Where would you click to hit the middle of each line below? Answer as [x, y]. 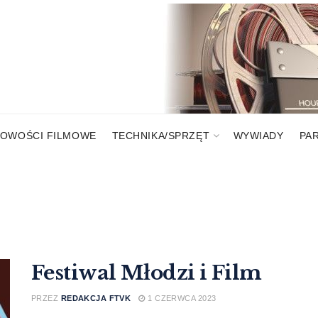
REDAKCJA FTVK [96, 298]
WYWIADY [258, 136]
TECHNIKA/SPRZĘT [161, 136]
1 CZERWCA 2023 [181, 298]
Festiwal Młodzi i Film [147, 273]
